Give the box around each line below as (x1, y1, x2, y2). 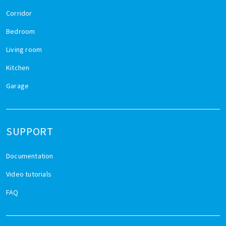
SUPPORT (6, 124, 53, 138)
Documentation (6, 151, 53, 160)
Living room (6, 44, 42, 54)
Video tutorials (6, 169, 51, 179)
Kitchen (6, 63, 30, 72)
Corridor (6, 8, 32, 18)
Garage (6, 81, 29, 90)
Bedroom (6, 26, 35, 36)
